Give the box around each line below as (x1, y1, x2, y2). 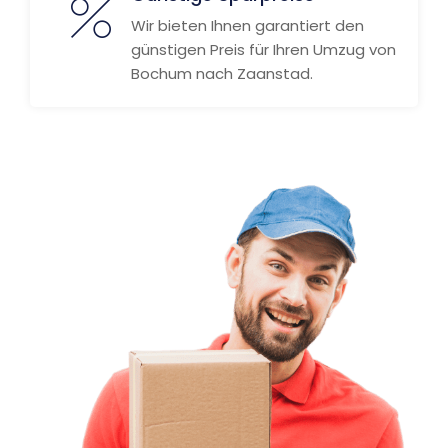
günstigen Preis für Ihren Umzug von (131, 39, 396, 60)
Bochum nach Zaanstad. (131, 63, 313, 84)
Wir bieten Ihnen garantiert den (131, 15, 364, 36)
